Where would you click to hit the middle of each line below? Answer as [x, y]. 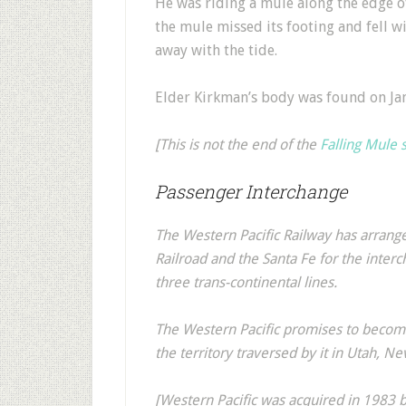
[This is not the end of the [237, 145]
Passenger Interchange [251, 191]
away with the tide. [216, 50]
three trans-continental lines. [246, 282]
